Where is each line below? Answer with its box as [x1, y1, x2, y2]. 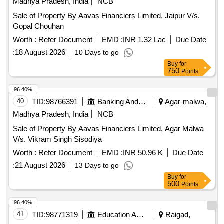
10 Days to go [75, 48, 119, 57]
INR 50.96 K [123, 148, 163, 157]
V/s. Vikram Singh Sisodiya [13, 135, 102, 144]
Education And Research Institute [136, 210, 144, 219]
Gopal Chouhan [13, 22, 64, 31]
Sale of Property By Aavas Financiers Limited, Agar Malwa [13, 124, 204, 133]
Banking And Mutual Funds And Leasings [138, 97, 146, 106]
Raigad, [163, 210, 190, 219]
